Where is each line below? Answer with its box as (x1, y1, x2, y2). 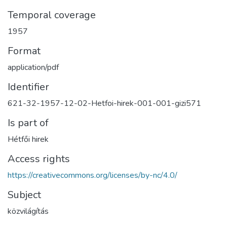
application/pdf (8, 62, 59, 73)
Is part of (8, 116, 49, 130)
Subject (8, 188, 41, 202)
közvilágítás (8, 206, 49, 217)
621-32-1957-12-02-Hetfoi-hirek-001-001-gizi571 (8, 98, 201, 109)
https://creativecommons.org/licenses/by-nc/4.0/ (8, 170, 177, 181)
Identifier (8, 80, 49, 94)
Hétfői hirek (8, 134, 49, 145)
